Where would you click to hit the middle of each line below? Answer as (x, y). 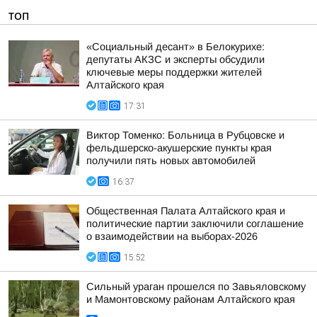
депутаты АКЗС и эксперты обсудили (175, 59)
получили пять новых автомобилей (171, 161)
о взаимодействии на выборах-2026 (172, 236)
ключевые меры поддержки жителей (174, 72)
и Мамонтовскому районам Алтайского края (191, 299)
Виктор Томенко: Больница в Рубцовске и (185, 135)
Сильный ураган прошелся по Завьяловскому (196, 287)
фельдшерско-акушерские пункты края (179, 148)
